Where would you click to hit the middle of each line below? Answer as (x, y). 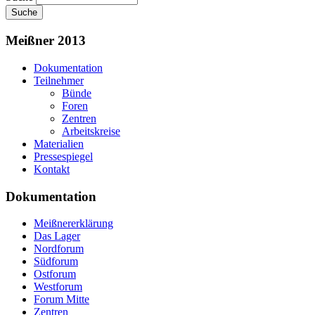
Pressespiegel (63, 156)
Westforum (58, 287)
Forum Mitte (62, 300)
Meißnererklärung (73, 224)
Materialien (59, 143)
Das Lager (57, 236)
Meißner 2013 (46, 41)
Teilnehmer (59, 80)
